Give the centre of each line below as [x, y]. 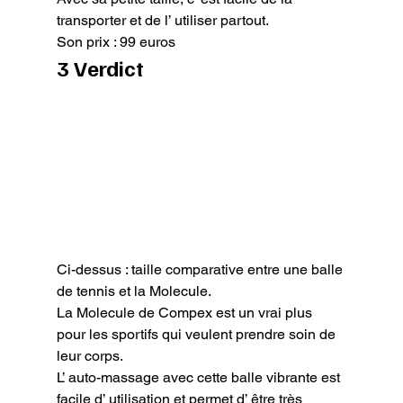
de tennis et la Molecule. [134, 291]
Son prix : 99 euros [116, 41]
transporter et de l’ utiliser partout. [162, 20]
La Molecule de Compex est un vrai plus [186, 313]
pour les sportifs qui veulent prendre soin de [197, 335]
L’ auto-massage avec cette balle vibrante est [200, 378]
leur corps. [90, 356]
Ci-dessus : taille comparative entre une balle [201, 270]
